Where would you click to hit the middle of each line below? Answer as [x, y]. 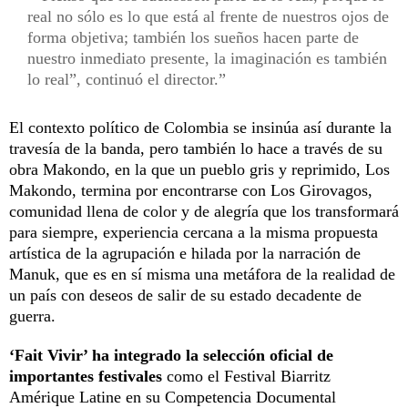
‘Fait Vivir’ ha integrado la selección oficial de [171, 355]
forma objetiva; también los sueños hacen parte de [193, 37]
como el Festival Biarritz [246, 376]
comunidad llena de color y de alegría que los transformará [204, 211]
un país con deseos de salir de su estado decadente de [185, 295]
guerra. [32, 316]
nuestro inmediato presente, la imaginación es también [207, 58]
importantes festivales [86, 376]
